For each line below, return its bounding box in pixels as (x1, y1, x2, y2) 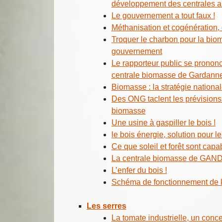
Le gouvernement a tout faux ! (111, 11, 215, 20)
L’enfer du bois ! (111, 166, 167, 174)
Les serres (86, 201, 126, 210)
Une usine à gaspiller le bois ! (111, 118, 216, 127)
